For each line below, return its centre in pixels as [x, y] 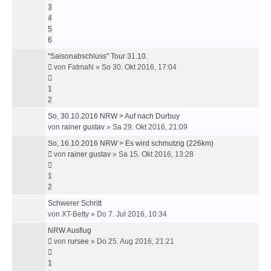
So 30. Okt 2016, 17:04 [139, 67]
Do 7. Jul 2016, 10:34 [132, 214]
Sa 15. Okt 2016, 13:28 [156, 154]
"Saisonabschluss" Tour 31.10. [98, 56]
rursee [78, 241]
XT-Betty [75, 214]
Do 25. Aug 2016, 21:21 [135, 241]
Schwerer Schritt [75, 203]
